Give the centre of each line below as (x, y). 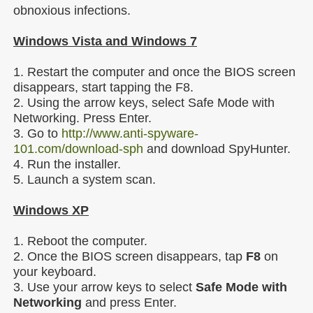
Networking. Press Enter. (82, 118)
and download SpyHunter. (217, 149)
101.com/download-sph (78, 149)
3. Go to (37, 133)
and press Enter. (129, 303)
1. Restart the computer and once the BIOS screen (154, 72)
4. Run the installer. (67, 164)
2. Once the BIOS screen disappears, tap (130, 256)
